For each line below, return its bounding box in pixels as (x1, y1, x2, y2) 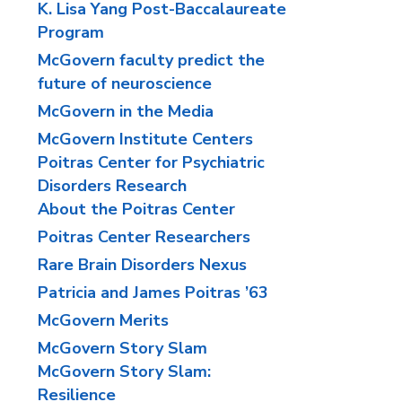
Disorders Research (38, 175, 188, 197)
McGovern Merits (38, 310, 170, 331)
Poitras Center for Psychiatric (38, 152, 266, 173)
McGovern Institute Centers (38, 128, 254, 150)
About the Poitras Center (38, 198, 236, 220)
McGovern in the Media (38, 100, 214, 122)
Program (38, 22, 105, 43)
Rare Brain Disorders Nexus (38, 254, 248, 275)
